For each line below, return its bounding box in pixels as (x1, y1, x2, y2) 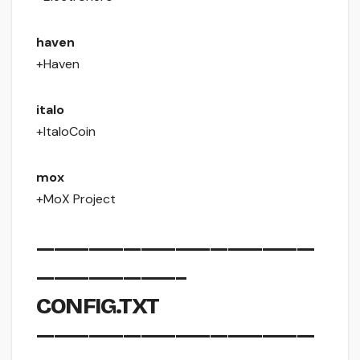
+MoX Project (36, 190, 116, 208)
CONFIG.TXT (36, 292, 159, 321)
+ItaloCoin (36, 123, 96, 141)
